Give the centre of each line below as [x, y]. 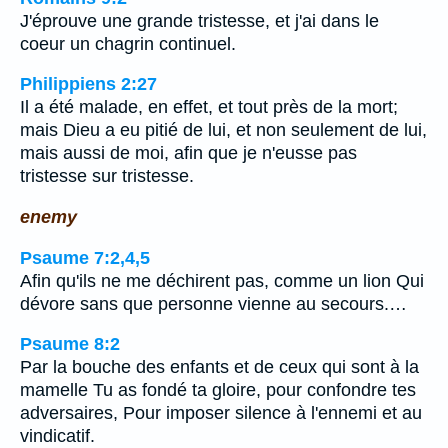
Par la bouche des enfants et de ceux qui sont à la [219, 367]
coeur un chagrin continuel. [128, 43]
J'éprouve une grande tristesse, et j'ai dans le [199, 20]
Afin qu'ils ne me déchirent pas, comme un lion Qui [222, 280]
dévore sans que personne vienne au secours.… [213, 303]
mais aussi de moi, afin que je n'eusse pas [188, 153]
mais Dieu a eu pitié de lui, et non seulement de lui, [223, 130]
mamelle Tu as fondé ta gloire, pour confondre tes [218, 390]
